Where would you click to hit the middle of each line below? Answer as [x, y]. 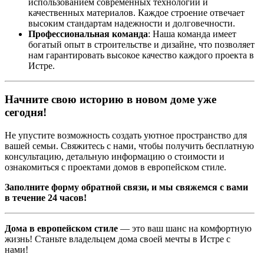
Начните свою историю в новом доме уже [110, 100]
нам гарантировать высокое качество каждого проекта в [141, 55]
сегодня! [26, 113]
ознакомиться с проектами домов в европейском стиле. [115, 167]
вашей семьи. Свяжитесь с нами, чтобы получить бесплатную [129, 146]
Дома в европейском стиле [61, 228]
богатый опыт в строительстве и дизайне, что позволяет [141, 45]
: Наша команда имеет [192, 34]
